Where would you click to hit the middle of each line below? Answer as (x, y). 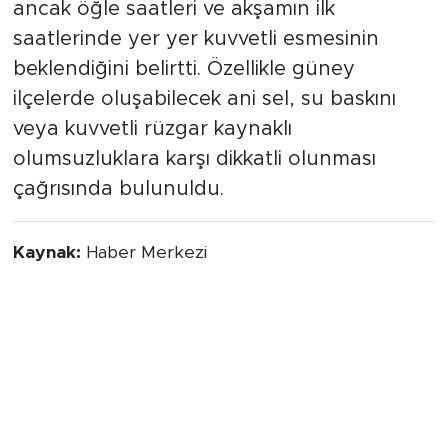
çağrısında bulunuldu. (118, 189)
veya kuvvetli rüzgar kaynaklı (152, 129)
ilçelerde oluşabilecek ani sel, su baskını (204, 99)
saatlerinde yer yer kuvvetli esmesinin (195, 39)
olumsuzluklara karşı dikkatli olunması (194, 159)
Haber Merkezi (146, 253)
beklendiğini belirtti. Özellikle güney (183, 69)
